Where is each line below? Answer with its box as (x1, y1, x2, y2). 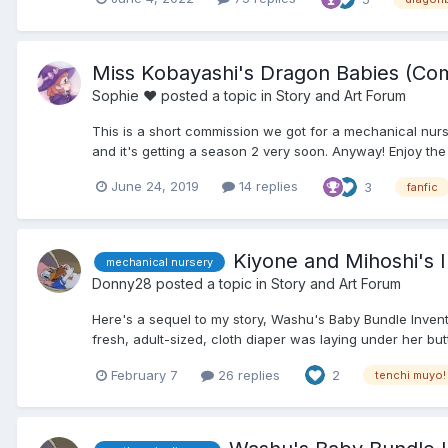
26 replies (214, 366, 280, 383)
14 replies (235, 178, 298, 195)
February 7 (111, 366, 178, 383)
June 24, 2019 (111, 178, 199, 195)
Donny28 (92, 274, 152, 292)
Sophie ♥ (92, 86, 157, 104)
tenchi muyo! (375, 368, 446, 383)
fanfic (407, 179, 438, 194)
